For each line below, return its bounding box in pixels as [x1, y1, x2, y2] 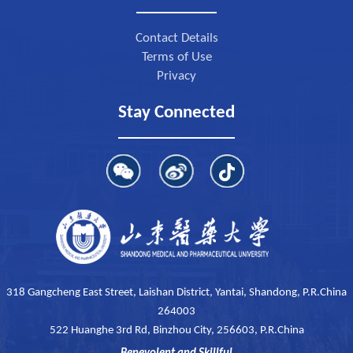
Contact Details [135, 32, 218, 46]
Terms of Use [141, 50, 212, 65]
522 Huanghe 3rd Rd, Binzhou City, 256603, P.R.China [49, 325, 304, 337]
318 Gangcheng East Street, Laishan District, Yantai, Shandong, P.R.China [6, 287, 347, 299]
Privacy [157, 69, 196, 84]
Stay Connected [118, 104, 235, 123]
